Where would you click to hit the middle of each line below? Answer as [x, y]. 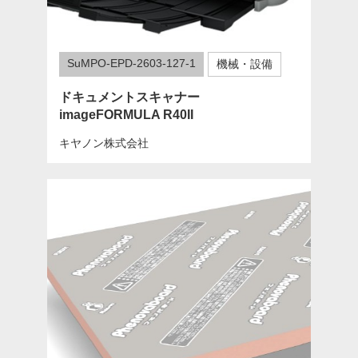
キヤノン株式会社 [103, 143]
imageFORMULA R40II [126, 114]
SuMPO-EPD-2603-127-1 [131, 63]
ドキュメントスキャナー [129, 97]
